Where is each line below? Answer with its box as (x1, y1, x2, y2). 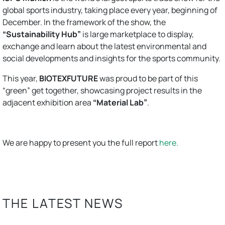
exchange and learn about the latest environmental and (3, 41, 206, 52)
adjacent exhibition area (3, 97, 93, 108)
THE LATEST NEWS (3, 194, 123, 212)
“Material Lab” (93, 97, 147, 108)
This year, (3, 73, 39, 84)
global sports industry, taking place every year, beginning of (3, 5, 217, 16)
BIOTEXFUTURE (39, 73, 98, 84)
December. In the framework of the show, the (3, 17, 166, 28)
